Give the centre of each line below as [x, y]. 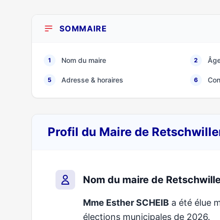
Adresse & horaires [92, 80]
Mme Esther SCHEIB [126, 203]
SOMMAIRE [83, 28]
